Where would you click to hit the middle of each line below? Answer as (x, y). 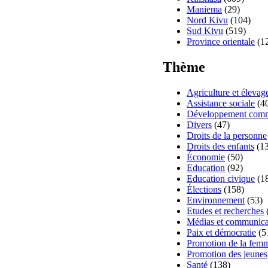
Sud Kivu (205, 31)
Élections (204, 190)
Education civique (221, 179)
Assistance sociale (221, 103)
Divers (199, 125)
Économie (206, 157)
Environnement (216, 200)
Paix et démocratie (221, 233)
